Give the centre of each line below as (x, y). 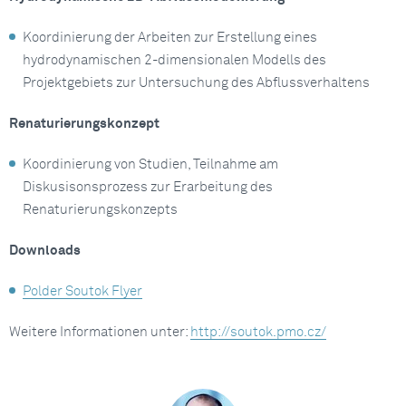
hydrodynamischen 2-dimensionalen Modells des (174, 60)
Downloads (45, 250)
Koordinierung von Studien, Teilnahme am (150, 164)
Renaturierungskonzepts (100, 209)
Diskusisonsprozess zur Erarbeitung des (148, 187)
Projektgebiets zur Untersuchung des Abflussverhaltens (196, 82)
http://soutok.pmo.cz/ (258, 332)
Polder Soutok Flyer (82, 291)
